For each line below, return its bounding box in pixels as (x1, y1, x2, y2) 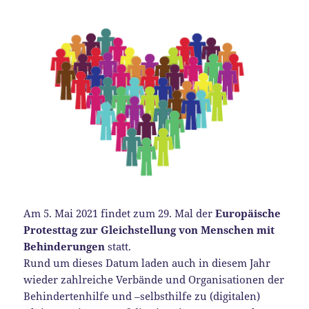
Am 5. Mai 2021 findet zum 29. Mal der (23, 206, 216, 220)
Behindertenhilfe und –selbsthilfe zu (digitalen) (23, 288, 261, 303)
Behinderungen (23, 239, 106, 253)
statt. (105, 239, 132, 253)
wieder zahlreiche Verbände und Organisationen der (23, 272, 285, 286)
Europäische (215, 206, 281, 220)
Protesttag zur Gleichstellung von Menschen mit (23, 222, 275, 237)
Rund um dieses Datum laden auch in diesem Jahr (23, 255, 271, 270)
